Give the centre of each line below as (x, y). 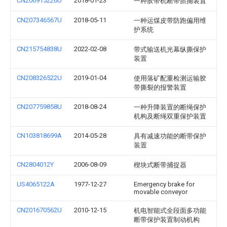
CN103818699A (39, 136)
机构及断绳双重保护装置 (170, 116)
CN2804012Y (35, 164)
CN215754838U (39, 49)
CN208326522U (39, 78)
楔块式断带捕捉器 (160, 165)
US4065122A (36, 184)
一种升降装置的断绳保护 (170, 107)
